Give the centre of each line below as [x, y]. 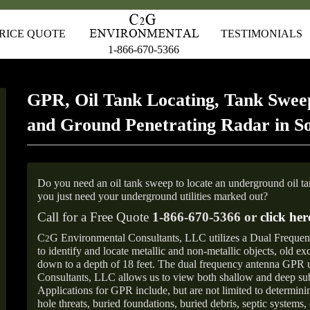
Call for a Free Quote [95, 217]
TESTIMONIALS [262, 34]
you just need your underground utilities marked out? [153, 196]
